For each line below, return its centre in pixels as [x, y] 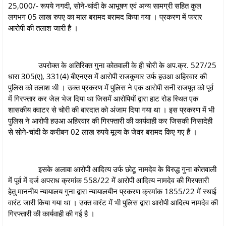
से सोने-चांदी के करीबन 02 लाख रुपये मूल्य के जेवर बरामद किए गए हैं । [106, 131]
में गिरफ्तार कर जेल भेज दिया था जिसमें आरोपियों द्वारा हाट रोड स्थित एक [103, 98]
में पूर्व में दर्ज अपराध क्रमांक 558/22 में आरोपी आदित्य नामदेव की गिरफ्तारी [108, 180]
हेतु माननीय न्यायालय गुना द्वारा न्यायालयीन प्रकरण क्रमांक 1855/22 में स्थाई [112, 191]
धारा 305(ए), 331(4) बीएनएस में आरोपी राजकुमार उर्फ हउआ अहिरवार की [107, 76]
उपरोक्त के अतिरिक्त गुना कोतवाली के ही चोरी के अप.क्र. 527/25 [112, 65]
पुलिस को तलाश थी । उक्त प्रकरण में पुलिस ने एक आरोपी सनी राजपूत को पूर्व [111, 87]
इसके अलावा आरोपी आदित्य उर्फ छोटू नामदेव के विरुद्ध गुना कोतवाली [112, 169]
